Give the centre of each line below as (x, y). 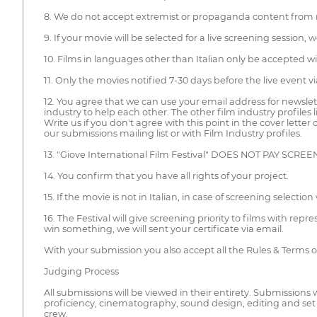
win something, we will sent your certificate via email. (163, 229)
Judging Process (81, 272)
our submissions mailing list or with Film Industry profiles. (173, 134)
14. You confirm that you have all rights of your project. (166, 176)
